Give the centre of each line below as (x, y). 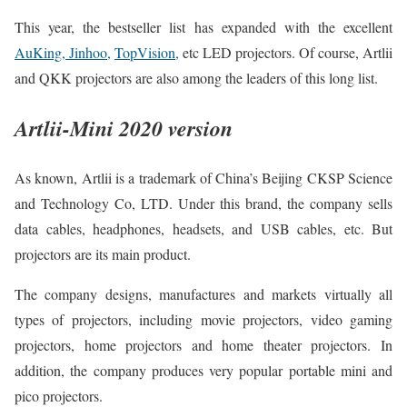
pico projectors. (59, 395)
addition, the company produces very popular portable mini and (203, 370)
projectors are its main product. (103, 253)
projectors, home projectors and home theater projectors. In (203, 344)
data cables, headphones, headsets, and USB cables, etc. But (203, 228)
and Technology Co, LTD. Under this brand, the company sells (203, 203)
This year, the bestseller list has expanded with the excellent (203, 26)
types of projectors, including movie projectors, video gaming (203, 319)
